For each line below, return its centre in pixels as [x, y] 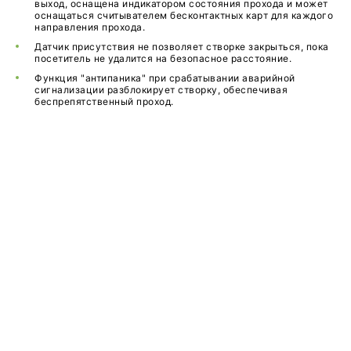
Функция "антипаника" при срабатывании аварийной [165, 78]
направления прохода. [90, 27]
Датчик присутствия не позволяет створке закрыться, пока [182, 47]
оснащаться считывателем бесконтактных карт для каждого [184, 16]
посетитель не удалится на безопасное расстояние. [163, 59]
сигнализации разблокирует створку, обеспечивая [161, 90]
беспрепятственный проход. [105, 102]
